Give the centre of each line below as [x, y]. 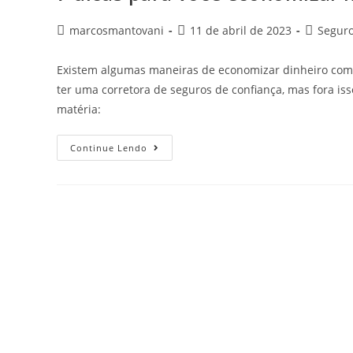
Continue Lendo [109, 148]
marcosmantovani [117, 30]
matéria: [79, 109]
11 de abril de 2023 [241, 30]
